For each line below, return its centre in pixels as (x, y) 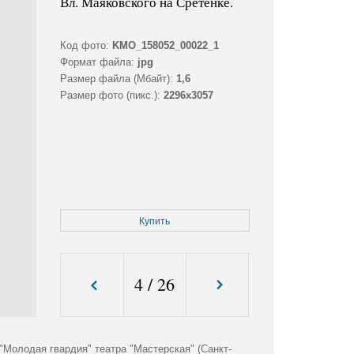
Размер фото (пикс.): (110, 96)
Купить (155, 222)
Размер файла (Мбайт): (116, 79)
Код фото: (84, 46)
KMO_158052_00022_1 (165, 46)
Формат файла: (97, 62)
